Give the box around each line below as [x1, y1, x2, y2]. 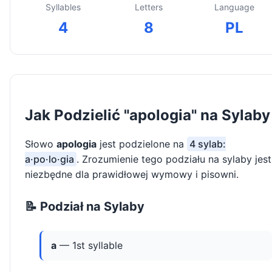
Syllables [45, 2, 81, 13]
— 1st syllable [56, 239, 123, 252]
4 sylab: [189, 138, 226, 151]
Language [214, 2, 254, 13]
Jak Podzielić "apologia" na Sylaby [25, 106, 270, 124]
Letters [134, 2, 163, 13]
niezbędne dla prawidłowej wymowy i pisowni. [25, 168, 239, 181]
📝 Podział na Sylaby [25, 199, 144, 214]
